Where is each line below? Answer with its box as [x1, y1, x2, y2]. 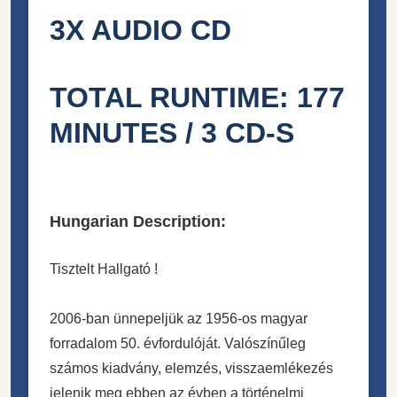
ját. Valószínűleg [202, 335, 306, 351]
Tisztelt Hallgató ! [50, 261, 158, 276]
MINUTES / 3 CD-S [50, 116, 294, 149]
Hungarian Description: [50, 212, 226, 230]
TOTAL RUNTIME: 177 [50, 81, 345, 113]
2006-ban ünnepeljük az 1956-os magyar [50, 310, 307, 326]
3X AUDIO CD [50, 13, 231, 46]
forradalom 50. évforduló [50, 335, 202, 351]
